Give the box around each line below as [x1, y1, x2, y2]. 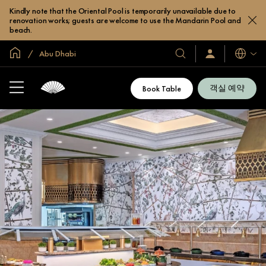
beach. [9, 24, 33, 35]
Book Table [142, 83, 181, 94]
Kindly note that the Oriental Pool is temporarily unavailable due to [9, 5, 236, 16]
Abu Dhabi [37, 48, 76, 59]
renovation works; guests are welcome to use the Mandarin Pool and [9, 15, 241, 26]
